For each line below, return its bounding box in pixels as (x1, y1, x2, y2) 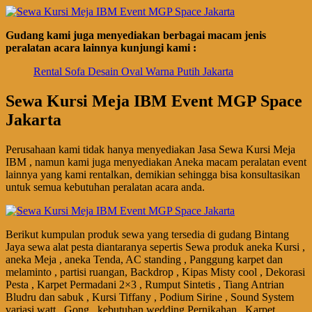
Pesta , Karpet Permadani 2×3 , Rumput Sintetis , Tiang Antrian (6, 279, 284, 291)
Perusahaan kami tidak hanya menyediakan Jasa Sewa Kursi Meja (6, 143, 295, 156)
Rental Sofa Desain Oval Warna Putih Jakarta (33, 65, 233, 78)
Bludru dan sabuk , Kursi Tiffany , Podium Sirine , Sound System (6, 291, 294, 304)
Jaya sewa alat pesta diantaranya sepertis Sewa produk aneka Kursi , (6, 241, 305, 253)
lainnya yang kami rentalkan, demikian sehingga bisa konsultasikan (6, 169, 300, 181)
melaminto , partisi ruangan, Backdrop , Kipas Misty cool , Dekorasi (6, 266, 305, 279)
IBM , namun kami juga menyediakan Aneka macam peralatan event (6, 156, 306, 169)
